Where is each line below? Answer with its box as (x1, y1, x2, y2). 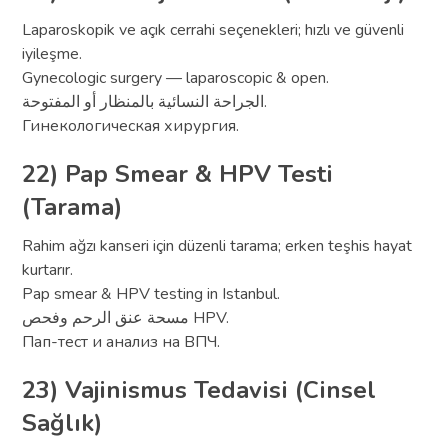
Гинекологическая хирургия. (22, 114, 240, 137)
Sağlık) (22, 406, 103, 439)
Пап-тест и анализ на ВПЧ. (22, 330, 221, 353)
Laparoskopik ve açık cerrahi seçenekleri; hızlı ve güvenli (22, 18, 405, 41)
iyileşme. (22, 42, 83, 65)
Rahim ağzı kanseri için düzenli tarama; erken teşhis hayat (22, 234, 413, 257)
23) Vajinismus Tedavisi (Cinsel (22, 373, 377, 406)
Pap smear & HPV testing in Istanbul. (22, 282, 281, 305)
